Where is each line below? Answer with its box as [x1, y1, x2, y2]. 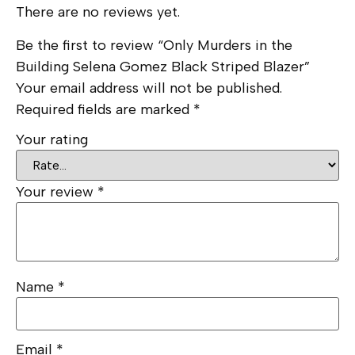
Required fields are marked [16, 100, 193, 118]
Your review [16, 183, 97, 201]
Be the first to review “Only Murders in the [16, 36, 292, 54]
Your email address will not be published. [16, 78, 282, 97]
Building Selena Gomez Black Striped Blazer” [16, 57, 310, 75]
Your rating [16, 131, 88, 149]
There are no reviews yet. [16, 3, 180, 21]
